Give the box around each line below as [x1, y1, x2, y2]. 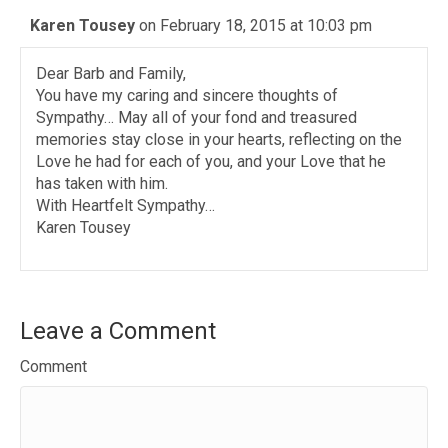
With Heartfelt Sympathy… [36, 196, 215, 215]
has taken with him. [36, 174, 168, 193]
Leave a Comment [20, 317, 216, 345]
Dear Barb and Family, [36, 64, 186, 83]
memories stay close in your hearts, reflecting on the [36, 130, 402, 149]
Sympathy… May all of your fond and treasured [36, 108, 357, 127]
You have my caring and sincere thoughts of [36, 86, 338, 105]
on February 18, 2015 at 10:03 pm [139, 16, 372, 35]
